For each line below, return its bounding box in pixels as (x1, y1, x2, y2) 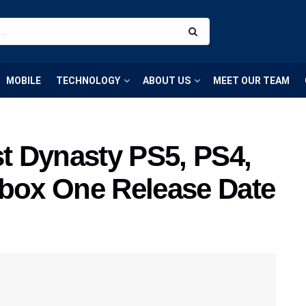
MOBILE (6, 74, 41, 86)
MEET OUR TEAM (213, 74, 290, 86)
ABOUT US (143, 74, 191, 86)
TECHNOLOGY (56, 74, 120, 86)
